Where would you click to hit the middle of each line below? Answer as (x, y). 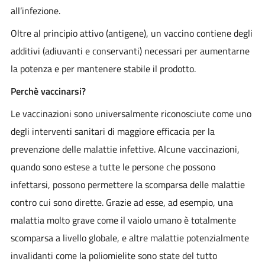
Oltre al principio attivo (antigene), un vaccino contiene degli (131, 33)
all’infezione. (35, 10)
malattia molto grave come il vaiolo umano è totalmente (123, 220)
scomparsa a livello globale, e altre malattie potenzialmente (130, 237)
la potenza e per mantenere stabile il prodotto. (103, 68)
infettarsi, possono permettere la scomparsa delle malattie (127, 184)
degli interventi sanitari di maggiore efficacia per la (112, 131)
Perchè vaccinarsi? (48, 91)
